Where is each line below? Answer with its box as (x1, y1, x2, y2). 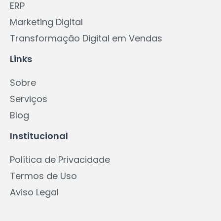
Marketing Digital (10, 15, 83, 28)
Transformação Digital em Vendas (10, 32, 162, 44)
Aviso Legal (10, 185, 59, 198)
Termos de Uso (10, 169, 77, 182)
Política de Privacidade (10, 153, 110, 166)
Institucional (10, 129, 68, 142)
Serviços (10, 92, 47, 105)
